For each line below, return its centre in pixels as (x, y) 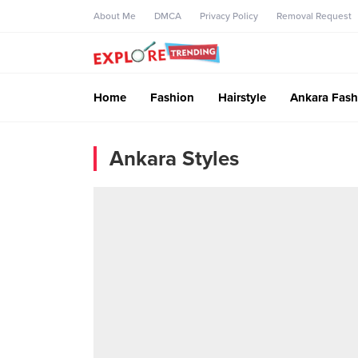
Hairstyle (242, 97)
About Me (115, 16)
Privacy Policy (229, 16)
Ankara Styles (174, 158)
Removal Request (314, 16)
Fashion (172, 97)
